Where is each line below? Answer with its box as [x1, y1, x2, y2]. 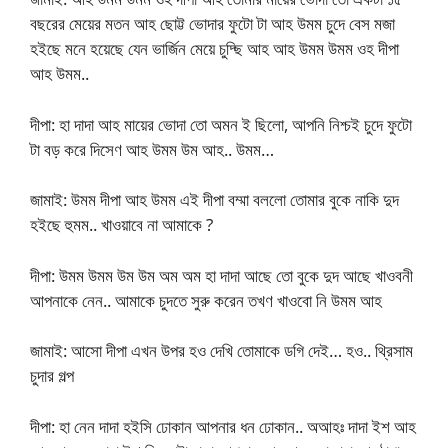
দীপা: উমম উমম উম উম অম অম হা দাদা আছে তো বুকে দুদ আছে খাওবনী [30, 263, 413, 287]
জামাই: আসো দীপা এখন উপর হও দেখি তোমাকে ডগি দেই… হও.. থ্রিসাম [30, 339, 413, 363]
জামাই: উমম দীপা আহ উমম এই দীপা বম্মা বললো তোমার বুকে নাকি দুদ [30, 188, 399, 212]
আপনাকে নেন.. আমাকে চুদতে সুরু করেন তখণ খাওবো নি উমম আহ [30, 288, 382, 312]
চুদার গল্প [30, 364, 74, 388]
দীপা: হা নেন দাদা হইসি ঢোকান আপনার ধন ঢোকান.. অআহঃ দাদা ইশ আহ [30, 414, 416, 438]
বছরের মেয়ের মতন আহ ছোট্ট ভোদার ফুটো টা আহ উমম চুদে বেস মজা [30, 12, 395, 36]
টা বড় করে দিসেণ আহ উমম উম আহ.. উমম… [30, 137, 274, 161]
